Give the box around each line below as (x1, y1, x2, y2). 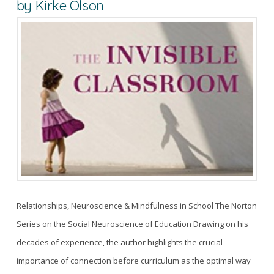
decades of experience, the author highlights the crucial (16, 236, 223, 248)
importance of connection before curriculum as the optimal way (16, 254, 251, 266)
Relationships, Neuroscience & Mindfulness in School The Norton (16, 199, 257, 211)
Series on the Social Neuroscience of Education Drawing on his (16, 218, 248, 229)
